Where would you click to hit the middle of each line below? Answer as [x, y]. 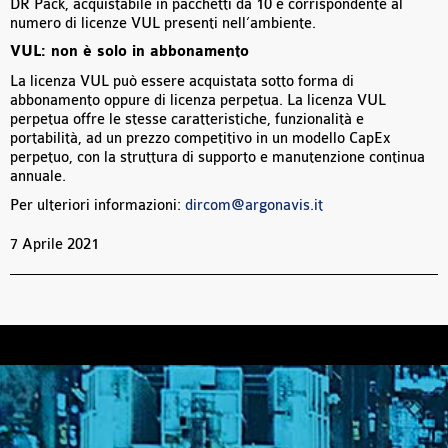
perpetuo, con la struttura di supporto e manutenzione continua [217, 158]
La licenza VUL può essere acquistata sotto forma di [182, 82]
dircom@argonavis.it [254, 206]
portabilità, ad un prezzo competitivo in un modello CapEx [200, 139]
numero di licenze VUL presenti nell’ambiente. [163, 24]
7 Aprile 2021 [54, 245]
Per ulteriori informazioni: [97, 206]
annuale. [38, 177]
